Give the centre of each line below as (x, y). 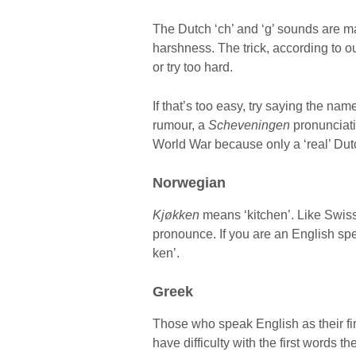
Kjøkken (176, 215)
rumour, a (180, 126)
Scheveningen (251, 126)
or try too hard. (193, 68)
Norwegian (189, 183)
